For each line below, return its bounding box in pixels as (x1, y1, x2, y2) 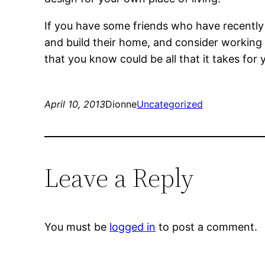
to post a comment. (156, 221, 258, 234)
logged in (109, 221, 156, 234)
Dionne (105, 98, 137, 111)
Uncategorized (137, 98, 203, 111)
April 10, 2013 (44, 98, 106, 111)
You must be (44, 221, 110, 234)
